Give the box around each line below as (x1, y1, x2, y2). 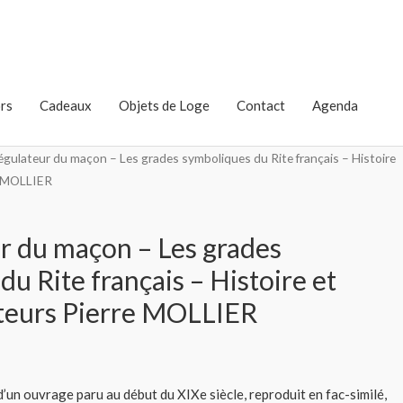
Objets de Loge (119, 97, 210, 113)
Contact (237, 97, 285, 113)
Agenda (312, 97, 358, 113)
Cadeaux (40, 97, 92, 113)
